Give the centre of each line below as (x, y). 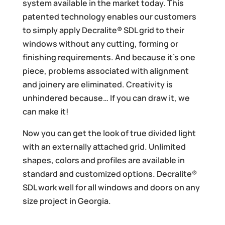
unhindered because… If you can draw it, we (106, 98)
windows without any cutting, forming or (100, 43)
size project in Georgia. (67, 201)
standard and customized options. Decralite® (109, 174)
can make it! (45, 111)
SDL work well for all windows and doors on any (111, 187)
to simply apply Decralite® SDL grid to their (103, 30)
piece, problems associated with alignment (105, 71)
